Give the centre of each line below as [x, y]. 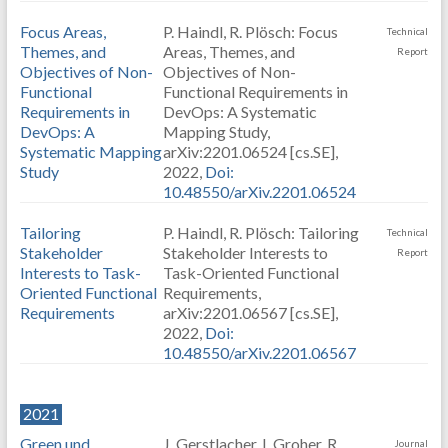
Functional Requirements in [255, 91]
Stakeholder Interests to [245, 252]
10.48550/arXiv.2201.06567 [259, 352]
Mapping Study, [216, 131]
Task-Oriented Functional [250, 272]
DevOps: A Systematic [239, 111]
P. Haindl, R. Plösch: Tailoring [260, 232]
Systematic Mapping [90, 151]
